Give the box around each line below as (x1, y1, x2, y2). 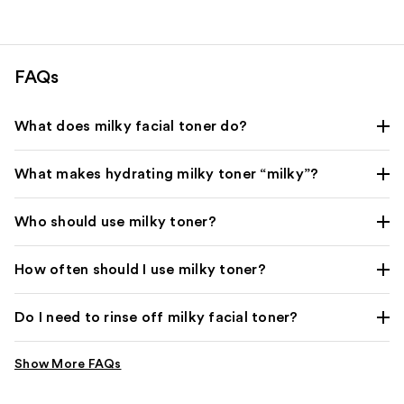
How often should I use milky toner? (14, 262, 266, 277)
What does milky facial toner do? (14, 118, 247, 133)
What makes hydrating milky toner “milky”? (14, 166, 319, 181)
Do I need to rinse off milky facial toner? (14, 309, 298, 325)
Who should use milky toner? (14, 214, 216, 229)
